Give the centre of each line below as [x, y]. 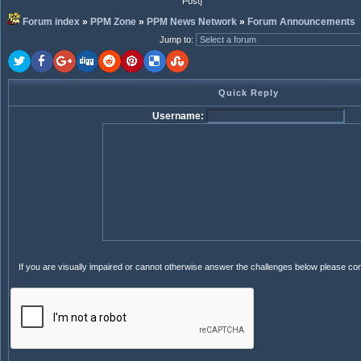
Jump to [175, 39]
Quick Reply [249, 93]
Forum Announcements [301, 22]
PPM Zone [113, 22]
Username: [178, 116]
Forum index [51, 22]
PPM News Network [192, 22]
